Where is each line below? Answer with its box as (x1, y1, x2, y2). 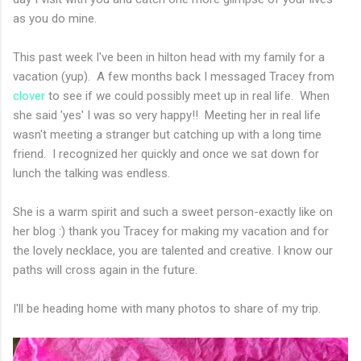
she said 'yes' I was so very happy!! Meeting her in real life (13, 107, 321, 122)
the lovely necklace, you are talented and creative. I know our (13, 243, 333, 258)
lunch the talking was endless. (13, 165, 176, 180)
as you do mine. (13, 10, 97, 26)
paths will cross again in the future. (13, 262, 201, 277)
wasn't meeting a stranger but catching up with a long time (13, 127, 322, 142)
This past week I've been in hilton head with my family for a (13, 49, 325, 64)
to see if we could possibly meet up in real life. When (45, 88, 330, 103)
